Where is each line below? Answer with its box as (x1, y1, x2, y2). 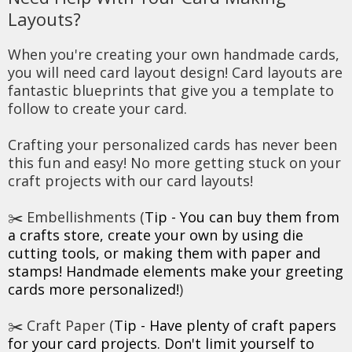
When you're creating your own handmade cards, (8, 44, 339, 64)
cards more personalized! (8, 279, 179, 299)
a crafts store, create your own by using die (8, 225, 303, 244)
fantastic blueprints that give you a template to (8, 80, 334, 100)
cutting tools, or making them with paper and (8, 243, 321, 262)
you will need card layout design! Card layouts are (8, 62, 343, 82)
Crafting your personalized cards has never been (8, 134, 337, 154)
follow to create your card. (8, 98, 187, 118)
